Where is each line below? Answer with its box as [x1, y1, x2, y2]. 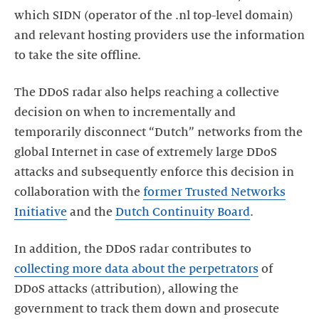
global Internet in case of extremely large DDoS [14, 146, 277, 159]
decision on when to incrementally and [14, 106, 236, 119]
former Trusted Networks [143, 186, 286, 199]
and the [67, 206, 115, 219]
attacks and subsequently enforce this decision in [14, 166, 294, 179]
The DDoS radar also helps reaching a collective [14, 86, 279, 99]
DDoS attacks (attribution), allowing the [14, 283, 239, 296]
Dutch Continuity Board [115, 206, 250, 219]
